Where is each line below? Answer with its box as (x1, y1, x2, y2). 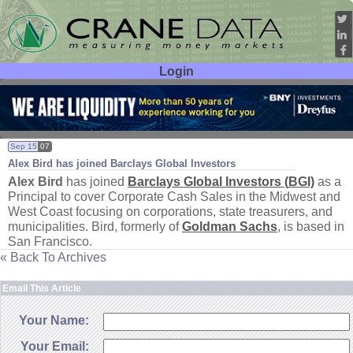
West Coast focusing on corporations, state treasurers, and (8, 204, 333, 219)
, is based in (277, 219, 344, 234)
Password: (19, 110, 79, 124)
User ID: (32, 87, 79, 102)
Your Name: (19, 313, 89, 328)
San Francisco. (8, 234, 92, 249)
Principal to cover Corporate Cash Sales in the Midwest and (8, 189, 340, 204)
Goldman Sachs (182, 219, 277, 234)
